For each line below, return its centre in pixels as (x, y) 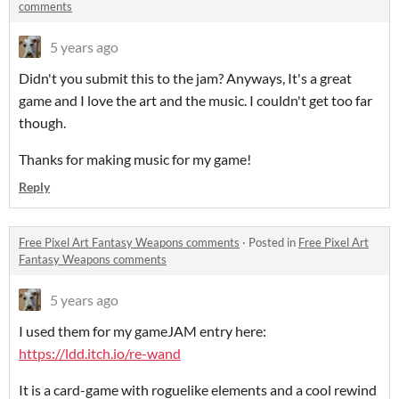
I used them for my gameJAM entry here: (142, 331)
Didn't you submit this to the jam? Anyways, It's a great (185, 78)
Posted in (273, 243)
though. (42, 123)
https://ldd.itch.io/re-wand (100, 354)
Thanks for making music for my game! (135, 159)
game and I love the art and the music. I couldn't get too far (195, 101)
